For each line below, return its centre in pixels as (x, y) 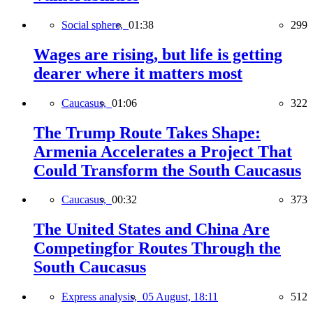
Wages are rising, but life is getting (158, 54)
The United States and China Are (152, 230)
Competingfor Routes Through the (157, 248)
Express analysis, (102, 297)
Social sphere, (95, 24)
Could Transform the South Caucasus (167, 170)
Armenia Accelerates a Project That (163, 151)
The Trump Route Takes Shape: (147, 132)
